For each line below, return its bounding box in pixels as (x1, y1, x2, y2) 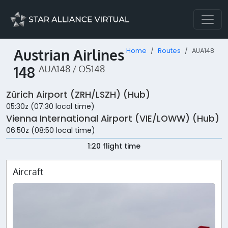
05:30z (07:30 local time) (6, 101, 95, 112)
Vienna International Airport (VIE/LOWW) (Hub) (6, 112, 219, 125)
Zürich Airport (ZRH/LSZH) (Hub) (6, 89, 150, 101)
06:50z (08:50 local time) (6, 125, 95, 136)
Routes (158, 46, 181, 55)
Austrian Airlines (14, 46, 124, 64)
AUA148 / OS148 (39, 63, 105, 74)
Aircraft (13, 166, 43, 178)
